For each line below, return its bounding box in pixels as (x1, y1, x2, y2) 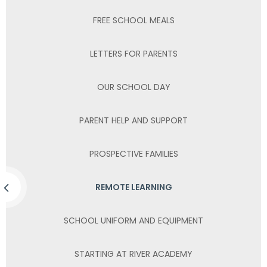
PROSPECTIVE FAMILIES (89, 147, 178, 160)
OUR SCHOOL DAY (97, 80, 170, 93)
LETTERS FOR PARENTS (89, 47, 178, 60)
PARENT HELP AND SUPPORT (79, 114, 188, 126)
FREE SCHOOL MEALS (92, 14, 175, 26)
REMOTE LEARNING (95, 181, 172, 193)
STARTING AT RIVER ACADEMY (74, 247, 193, 260)
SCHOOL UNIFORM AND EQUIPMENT (64, 214, 203, 226)
